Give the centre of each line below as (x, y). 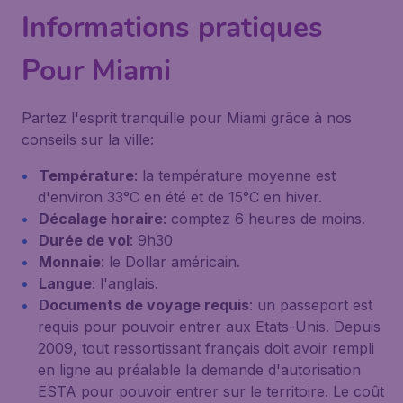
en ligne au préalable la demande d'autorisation (199, 370)
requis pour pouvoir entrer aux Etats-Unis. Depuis (209, 327)
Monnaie (70, 262)
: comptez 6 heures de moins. (264, 219)
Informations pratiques (172, 27)
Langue (65, 283)
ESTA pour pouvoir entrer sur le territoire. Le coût (211, 391)
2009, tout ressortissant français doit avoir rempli (206, 348)
